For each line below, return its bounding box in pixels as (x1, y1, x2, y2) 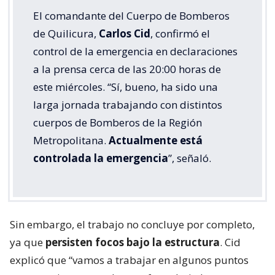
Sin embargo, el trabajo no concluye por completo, (10, 217, 255, 232)
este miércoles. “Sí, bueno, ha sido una (33, 80, 218, 95)
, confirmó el (150, 26, 210, 41)
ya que (10, 235, 45, 250)
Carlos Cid (99, 26, 150, 41)
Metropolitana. (33, 133, 106, 148)
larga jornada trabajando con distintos (33, 98, 222, 112)
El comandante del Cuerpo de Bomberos (33, 9, 230, 23)
